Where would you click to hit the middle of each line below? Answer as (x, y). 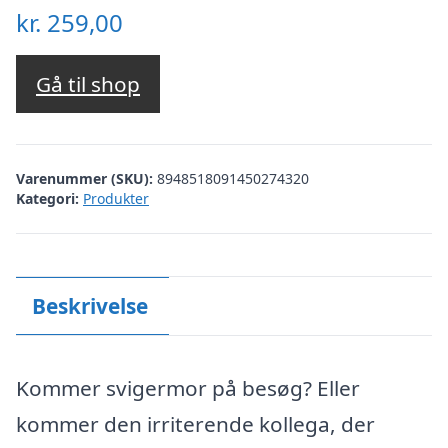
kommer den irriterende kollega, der (195, 424)
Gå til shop (88, 84)
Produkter (116, 198)
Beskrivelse (89, 305)
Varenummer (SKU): (86, 178)
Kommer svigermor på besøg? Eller (188, 388)
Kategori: (47, 198)
